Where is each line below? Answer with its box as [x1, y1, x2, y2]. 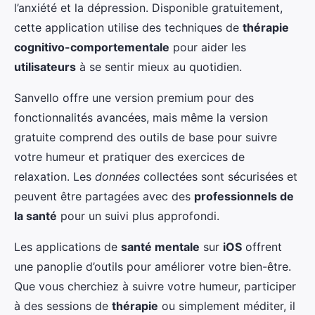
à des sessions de [14, 299, 112, 313]
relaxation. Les [14, 169, 95, 184]
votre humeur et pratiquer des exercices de [14, 150, 245, 164]
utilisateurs [14, 60, 76, 74]
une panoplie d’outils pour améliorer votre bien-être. [14, 259, 291, 274]
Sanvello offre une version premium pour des [14, 91, 254, 105]
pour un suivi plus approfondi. [57, 209, 219, 223]
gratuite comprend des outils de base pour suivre [14, 130, 277, 144]
